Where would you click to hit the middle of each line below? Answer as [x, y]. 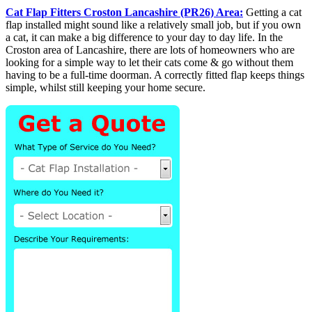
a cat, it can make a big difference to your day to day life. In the [144, 37]
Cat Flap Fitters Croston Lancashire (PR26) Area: [124, 12]
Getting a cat [272, 12]
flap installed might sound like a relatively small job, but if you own [153, 24]
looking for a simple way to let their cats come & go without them [149, 62]
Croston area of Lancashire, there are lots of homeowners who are [150, 49]
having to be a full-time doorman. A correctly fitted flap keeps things [155, 75]
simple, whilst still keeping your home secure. [106, 87]
